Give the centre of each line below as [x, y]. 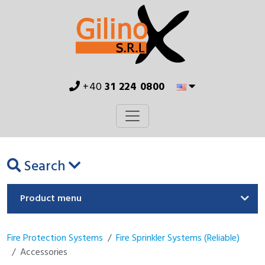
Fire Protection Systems [55, 238]
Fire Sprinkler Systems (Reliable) [178, 238]
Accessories [44, 253]
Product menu [51, 199]
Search [45, 167]
